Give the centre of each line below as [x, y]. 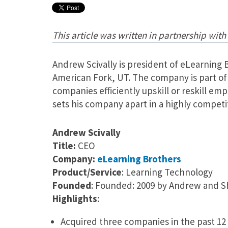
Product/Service [87, 172]
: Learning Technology [167, 172]
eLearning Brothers [139, 159]
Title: [65, 146]
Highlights [75, 199]
